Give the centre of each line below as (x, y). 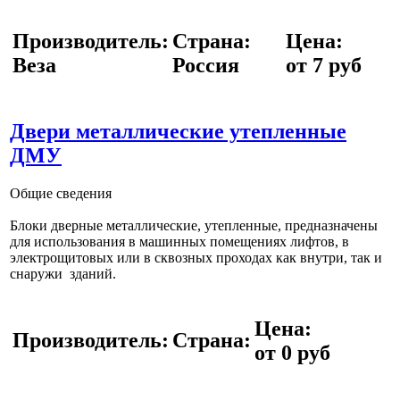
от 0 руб (292, 352)
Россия (206, 65)
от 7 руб (324, 65)
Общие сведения (61, 193)
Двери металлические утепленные (178, 131)
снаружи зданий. (63, 273)
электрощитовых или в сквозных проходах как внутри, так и (196, 257)
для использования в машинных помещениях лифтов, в (179, 241)
